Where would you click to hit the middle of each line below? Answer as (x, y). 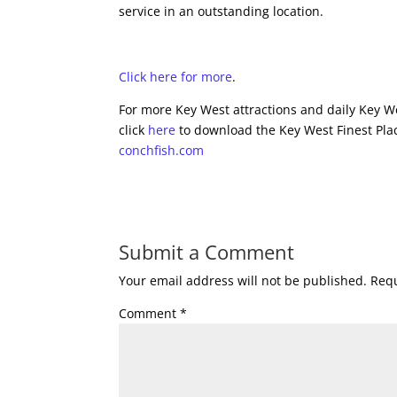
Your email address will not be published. (243, 280)
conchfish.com (162, 150)
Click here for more (176, 77)
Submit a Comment (207, 252)
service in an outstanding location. (222, 11)
